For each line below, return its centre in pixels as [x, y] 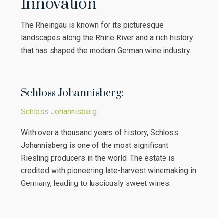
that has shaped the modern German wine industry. [106, 50]
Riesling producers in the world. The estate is [98, 158]
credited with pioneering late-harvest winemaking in [108, 170]
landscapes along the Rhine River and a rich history [107, 37]
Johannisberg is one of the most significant [94, 145]
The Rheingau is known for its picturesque [92, 25]
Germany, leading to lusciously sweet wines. [96, 183]
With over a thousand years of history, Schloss [99, 132]
